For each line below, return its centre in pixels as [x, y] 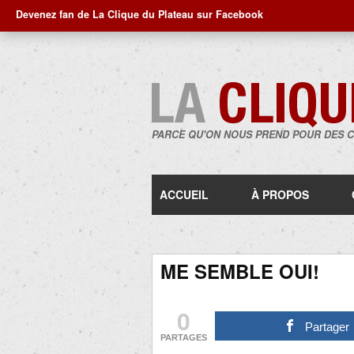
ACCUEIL [184, 194]
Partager [328, 327]
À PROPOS [280, 194]
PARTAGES [184, 337]
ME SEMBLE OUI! [240, 271]
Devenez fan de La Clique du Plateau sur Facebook [139, 14]
